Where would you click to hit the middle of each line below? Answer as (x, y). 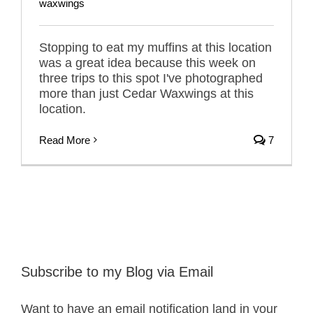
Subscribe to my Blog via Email (117, 272)
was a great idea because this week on (147, 63)
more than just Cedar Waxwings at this (146, 93)
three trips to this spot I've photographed (151, 78)
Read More (65, 140)
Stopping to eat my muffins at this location (155, 47)
